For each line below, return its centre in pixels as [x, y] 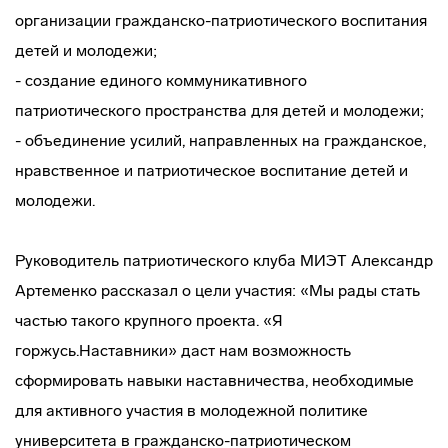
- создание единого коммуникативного [161, 80]
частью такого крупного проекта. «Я [149, 320]
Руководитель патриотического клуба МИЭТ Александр [224, 260]
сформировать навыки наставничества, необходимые [214, 380]
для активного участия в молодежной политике [191, 410]
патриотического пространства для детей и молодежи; [219, 110]
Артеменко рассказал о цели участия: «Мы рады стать [217, 290]
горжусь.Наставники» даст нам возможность [183, 350]
